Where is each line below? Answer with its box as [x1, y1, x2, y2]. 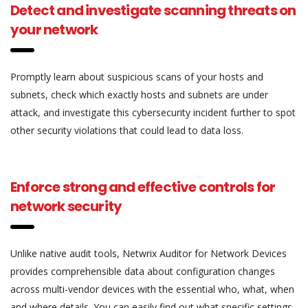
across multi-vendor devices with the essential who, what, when [10, 282, 294, 296]
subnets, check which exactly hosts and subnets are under [10, 87, 268, 101]
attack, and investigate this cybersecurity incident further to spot [10, 105, 296, 119]
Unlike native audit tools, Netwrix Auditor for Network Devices [10, 246, 287, 260]
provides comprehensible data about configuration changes [10, 264, 275, 278]
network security [10, 196, 122, 216]
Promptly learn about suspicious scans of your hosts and [10, 69, 263, 83]
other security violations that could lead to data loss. [10, 123, 243, 137]
